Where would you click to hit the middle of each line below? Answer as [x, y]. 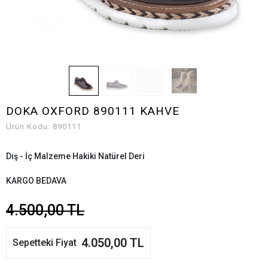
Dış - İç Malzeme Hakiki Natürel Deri [75, 156]
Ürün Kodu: [29, 127]
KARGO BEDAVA [36, 181]
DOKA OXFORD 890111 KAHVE [93, 111]
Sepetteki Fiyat [45, 243]
